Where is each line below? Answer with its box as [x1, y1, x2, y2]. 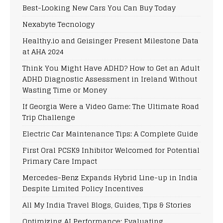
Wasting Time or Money [22, 83, 107, 96]
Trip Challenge [22, 111, 75, 123]
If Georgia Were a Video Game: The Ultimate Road [22, 100, 199, 112]
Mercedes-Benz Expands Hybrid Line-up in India [22, 171, 198, 184]
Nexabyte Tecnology [22, 17, 95, 30]
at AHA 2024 [22, 45, 64, 58]
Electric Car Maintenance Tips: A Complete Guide [22, 127, 198, 140]
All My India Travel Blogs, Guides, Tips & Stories [22, 198, 191, 211]
